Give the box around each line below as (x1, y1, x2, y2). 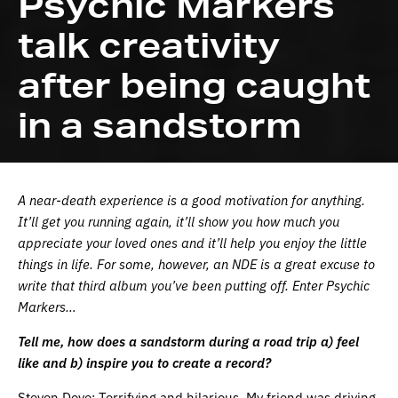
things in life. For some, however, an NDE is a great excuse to (18, 253, 375, 273)
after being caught (18, 63, 370, 106)
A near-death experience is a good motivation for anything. (18, 189, 365, 209)
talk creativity (18, 23, 280, 66)
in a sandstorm (18, 103, 302, 146)
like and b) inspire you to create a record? (18, 352, 271, 371)
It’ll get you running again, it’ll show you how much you (18, 211, 339, 230)
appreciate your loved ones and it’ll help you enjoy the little (18, 232, 367, 251)
